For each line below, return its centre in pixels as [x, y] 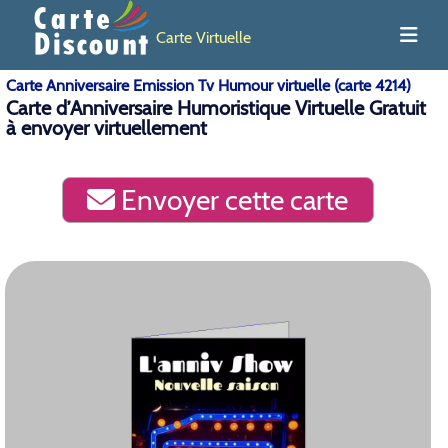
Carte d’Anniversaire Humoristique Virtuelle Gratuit [216, 108]
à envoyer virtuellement [106, 128]
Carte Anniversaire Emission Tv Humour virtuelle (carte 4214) [208, 85]
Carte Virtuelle [203, 37]
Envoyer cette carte [232, 200]
